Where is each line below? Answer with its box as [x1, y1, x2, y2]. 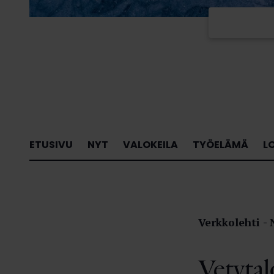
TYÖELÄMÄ [193, 137, 248, 152]
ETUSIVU [29, 137, 73, 152]
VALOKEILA [123, 137, 178, 152]
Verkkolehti [198, 215, 260, 229]
